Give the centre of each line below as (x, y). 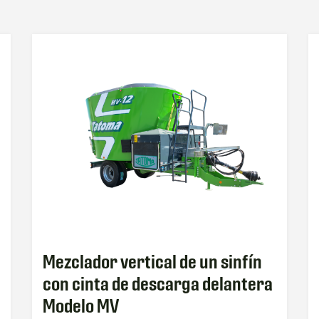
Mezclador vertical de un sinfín (152, 262)
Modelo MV (80, 307)
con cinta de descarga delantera (157, 284)
